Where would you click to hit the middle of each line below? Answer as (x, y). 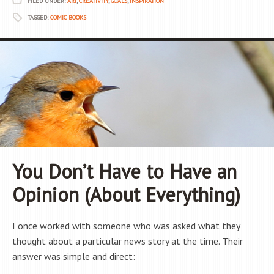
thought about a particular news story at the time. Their (128, 241)
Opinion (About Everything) (126, 195)
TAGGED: (39, 18)
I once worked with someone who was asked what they (126, 226)
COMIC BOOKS (68, 18)
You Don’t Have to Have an (124, 172)
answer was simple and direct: (74, 257)
